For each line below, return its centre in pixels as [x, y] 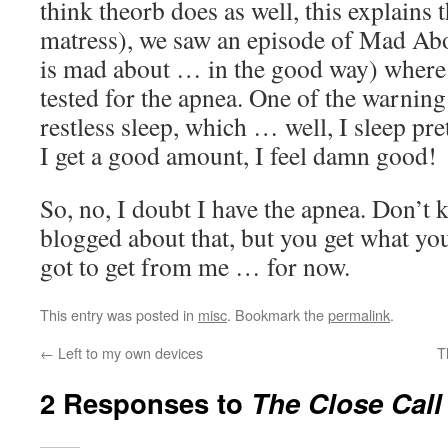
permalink [359, 314]
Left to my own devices [128, 352]
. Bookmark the [277, 314]
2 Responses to [145, 402]
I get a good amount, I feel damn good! [238, 155]
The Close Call [346, 402]
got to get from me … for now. [195, 266]
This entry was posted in [119, 314]
